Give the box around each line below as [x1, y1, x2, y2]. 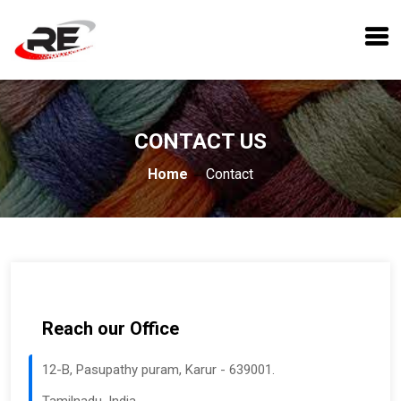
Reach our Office [42, 318, 179, 339]
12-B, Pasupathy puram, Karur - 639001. [42, 362, 275, 378]
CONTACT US [134, 129, 267, 154]
